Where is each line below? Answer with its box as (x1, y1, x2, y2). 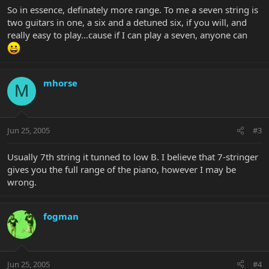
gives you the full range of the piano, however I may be (7, 163, 236, 176)
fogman (43, 210, 79, 223)
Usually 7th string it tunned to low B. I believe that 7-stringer (7, 151, 258, 163)
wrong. (7, 176, 37, 189)
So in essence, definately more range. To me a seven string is (7, 3, 258, 16)
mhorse (43, 76, 77, 89)
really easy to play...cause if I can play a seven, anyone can (7, 28, 247, 41)
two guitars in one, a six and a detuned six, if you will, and (7, 16, 247, 28)
